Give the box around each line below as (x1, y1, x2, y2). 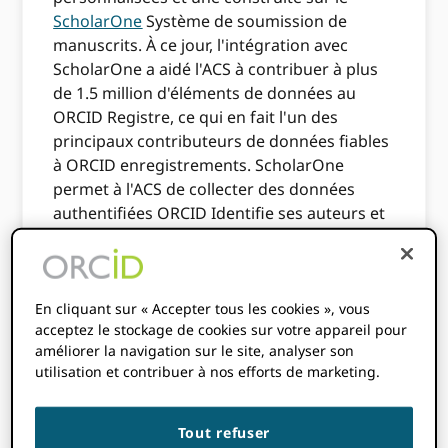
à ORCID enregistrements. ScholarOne (53, 154, 345, 176)
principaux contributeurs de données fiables (53, 130, 390, 152)
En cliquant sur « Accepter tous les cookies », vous (35, 299, 371, 319)
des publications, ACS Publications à (53, 362, 325, 384)
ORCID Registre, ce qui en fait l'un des (53, 106, 339, 128)
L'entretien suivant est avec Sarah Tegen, (53, 314, 360, 336)
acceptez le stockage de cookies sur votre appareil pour (35, 320, 408, 340)
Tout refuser (177, 423, 271, 443)
